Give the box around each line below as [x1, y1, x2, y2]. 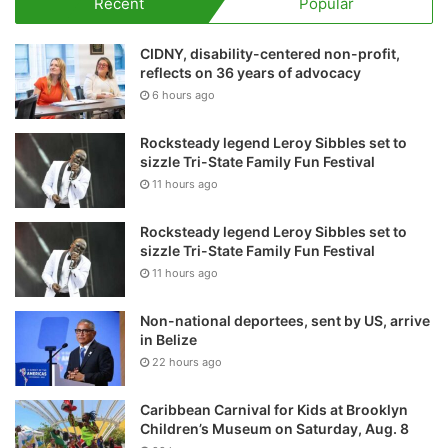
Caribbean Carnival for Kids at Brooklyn [140, 401, 408, 419]
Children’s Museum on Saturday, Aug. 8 [140, 420, 409, 438]
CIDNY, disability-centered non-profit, [140, 45, 400, 63]
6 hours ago [152, 88, 215, 103]
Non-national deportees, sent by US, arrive [140, 312, 430, 330]
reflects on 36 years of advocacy [140, 64, 361, 82]
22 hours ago [152, 355, 222, 370]
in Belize [140, 331, 197, 349]
